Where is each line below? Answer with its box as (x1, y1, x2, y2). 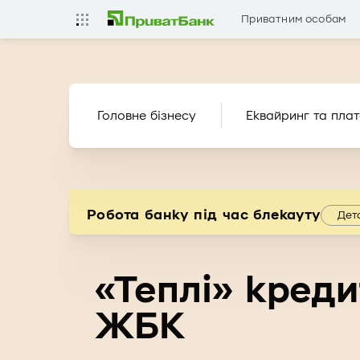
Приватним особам (241, 12, 346, 26)
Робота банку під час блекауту (87, 207, 321, 223)
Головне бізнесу (97, 108, 197, 123)
